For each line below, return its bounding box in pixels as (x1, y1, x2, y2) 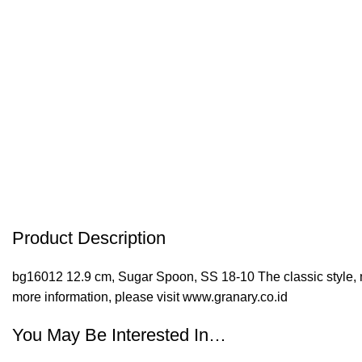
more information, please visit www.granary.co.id (12, 290, 288, 304)
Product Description (12, 228, 166, 248)
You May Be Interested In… (12, 325, 226, 345)
